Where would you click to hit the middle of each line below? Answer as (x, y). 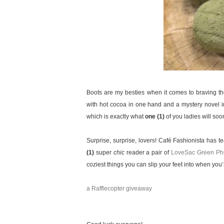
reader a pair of (147, 153)
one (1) (155, 117)
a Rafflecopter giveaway (119, 189)
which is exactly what (116, 117)
